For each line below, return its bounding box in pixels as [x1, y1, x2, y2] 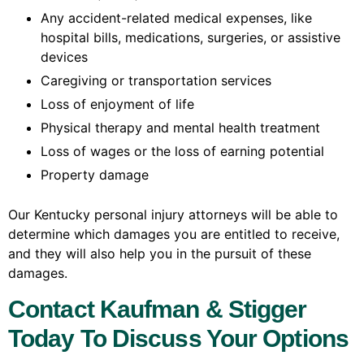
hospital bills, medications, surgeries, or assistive [41, 29, 340, 46]
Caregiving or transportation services [41, 72, 271, 89]
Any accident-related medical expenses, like [41, 10, 312, 27]
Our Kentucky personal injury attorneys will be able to [8, 206, 338, 223]
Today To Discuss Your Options [8, 324, 349, 352]
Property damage [41, 167, 149, 184]
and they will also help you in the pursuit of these [8, 245, 311, 262]
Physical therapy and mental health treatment [41, 119, 320, 136]
